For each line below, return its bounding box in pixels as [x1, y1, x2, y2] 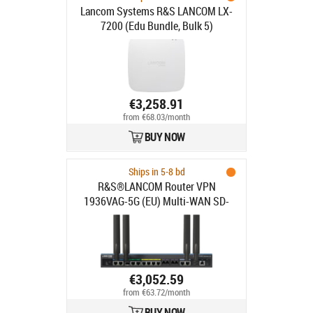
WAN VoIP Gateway [115, 208, 198, 224]
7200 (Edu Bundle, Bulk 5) [100, 18, 213, 34]
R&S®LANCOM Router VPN [97, 179, 216, 194]
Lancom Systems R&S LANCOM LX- [80, 3, 233, 19]
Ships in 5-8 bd [128, 165, 185, 178]
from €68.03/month [123, 111, 190, 124]
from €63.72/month [123, 286, 190, 299]
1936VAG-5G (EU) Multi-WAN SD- [84, 194, 229, 209]
